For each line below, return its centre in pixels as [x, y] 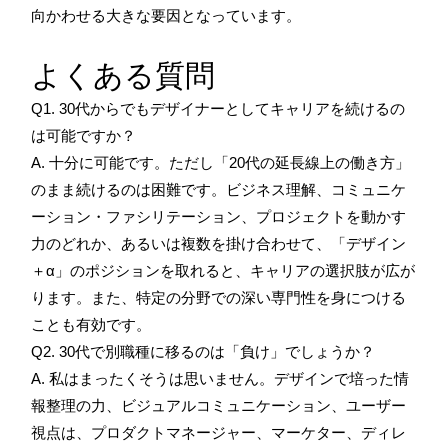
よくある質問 [123, 74]
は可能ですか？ [83, 135]
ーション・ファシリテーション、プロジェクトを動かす [218, 216]
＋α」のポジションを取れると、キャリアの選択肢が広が [223, 270]
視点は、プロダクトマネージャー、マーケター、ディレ [218, 432]
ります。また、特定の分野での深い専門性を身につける [218, 297]
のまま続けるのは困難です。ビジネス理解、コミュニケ [218, 189]
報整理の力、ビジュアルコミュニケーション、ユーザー [218, 405]
